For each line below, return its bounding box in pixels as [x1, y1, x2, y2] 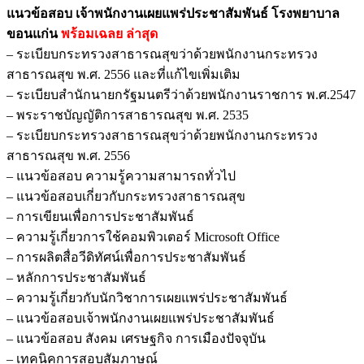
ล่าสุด [126, 26, 158, 41]
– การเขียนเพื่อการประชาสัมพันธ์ [6, 209, 194, 223]
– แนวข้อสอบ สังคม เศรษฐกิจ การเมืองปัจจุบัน [6, 331, 266, 345]
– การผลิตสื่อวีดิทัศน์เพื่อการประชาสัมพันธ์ [6, 249, 246, 264]
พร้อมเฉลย [61, 26, 123, 41]
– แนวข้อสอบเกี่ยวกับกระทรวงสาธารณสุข [6, 188, 245, 203]
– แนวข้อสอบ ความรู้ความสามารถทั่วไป [6, 168, 236, 183]
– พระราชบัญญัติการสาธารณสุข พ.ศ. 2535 [6, 107, 249, 122]
